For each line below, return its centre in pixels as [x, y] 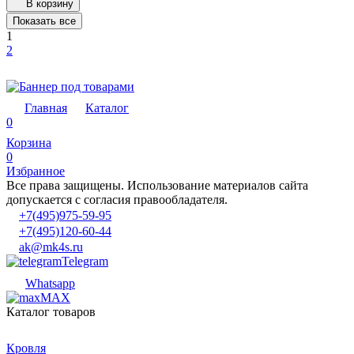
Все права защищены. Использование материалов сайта [157, 185]
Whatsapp [50, 283]
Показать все [44, 21]
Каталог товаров [51, 311]
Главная [46, 107]
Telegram [85, 261]
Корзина [29, 142]
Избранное [36, 171]
